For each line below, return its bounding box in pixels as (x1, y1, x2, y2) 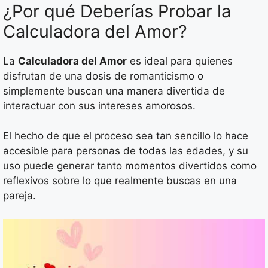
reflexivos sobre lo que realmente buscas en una (3, 175, 237, 187)
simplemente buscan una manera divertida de (3, 84, 225, 97)
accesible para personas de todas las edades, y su (3, 145, 248, 157)
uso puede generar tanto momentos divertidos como (3, 160, 257, 172)
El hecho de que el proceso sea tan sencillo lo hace (3, 130, 248, 142)
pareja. (3, 190, 36, 202)
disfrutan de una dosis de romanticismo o (3, 69, 203, 82)
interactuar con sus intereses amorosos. (3, 99, 196, 112)
